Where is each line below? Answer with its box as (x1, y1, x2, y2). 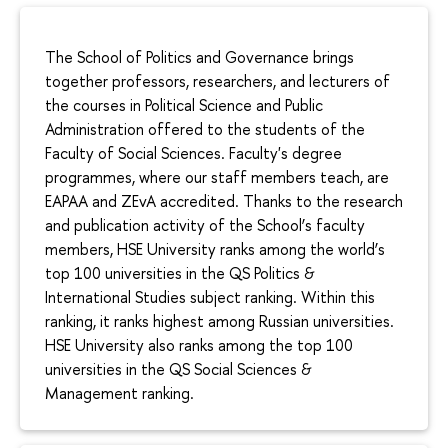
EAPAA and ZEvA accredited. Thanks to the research (45, 190, 403, 213)
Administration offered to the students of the (45, 118, 365, 141)
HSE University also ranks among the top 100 (45, 334, 353, 357)
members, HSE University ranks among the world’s (45, 238, 385, 261)
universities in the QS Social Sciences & (45, 358, 312, 381)
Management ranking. (45, 382, 194, 405)
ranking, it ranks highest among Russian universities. (45, 310, 394, 333)
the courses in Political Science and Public (45, 94, 323, 117)
